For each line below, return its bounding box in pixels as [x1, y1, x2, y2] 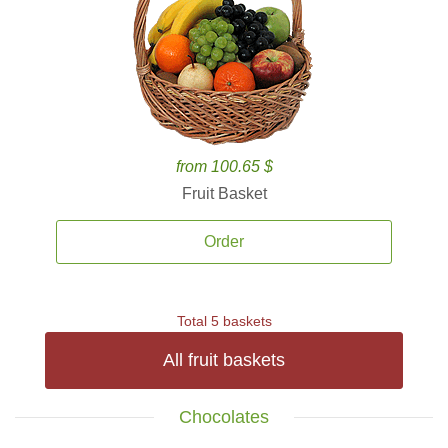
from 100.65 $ [175, 158, 273, 175]
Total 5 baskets [176, 313, 272, 329]
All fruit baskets [163, 350, 285, 370]
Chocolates [179, 407, 269, 427]
